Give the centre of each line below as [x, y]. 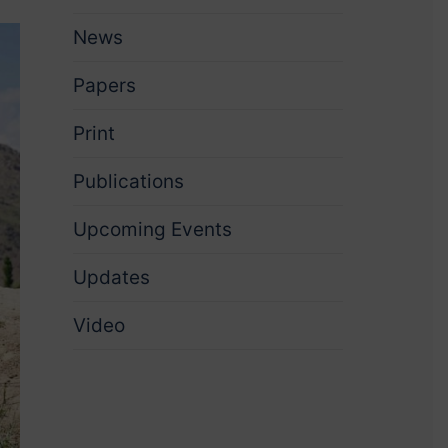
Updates [111, 277]
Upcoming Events [152, 229]
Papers [104, 85]
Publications [128, 181]
